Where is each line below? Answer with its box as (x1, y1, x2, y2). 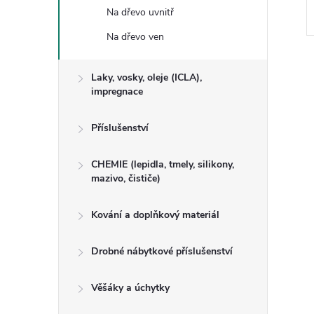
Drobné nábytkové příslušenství (91, 244, 233, 258)
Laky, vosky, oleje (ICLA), (91, 70, 202, 84)
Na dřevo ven (107, 29, 164, 43)
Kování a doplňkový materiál (91, 207, 219, 221)
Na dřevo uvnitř (107, 5, 174, 19)
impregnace (91, 84, 143, 98)
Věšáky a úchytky (91, 280, 170, 294)
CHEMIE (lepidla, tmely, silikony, (91, 157, 234, 171)
